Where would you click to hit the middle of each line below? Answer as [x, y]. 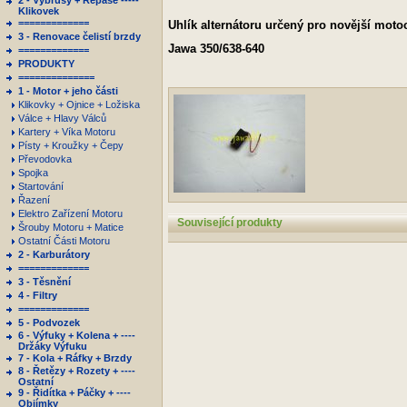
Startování [42, 186]
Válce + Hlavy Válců [64, 118]
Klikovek [39, 11]
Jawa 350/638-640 [216, 49]
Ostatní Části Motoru [65, 241]
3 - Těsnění [45, 282]
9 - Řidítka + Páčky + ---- [74, 392]
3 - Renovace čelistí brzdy [79, 36]
